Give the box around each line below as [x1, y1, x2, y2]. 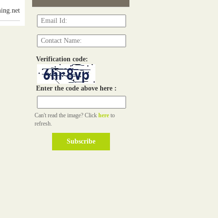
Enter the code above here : [32, 84, 117, 92]
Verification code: [32, 55, 88, 63]
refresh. [35, 120, 52, 127]
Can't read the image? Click [35, 111, 98, 119]
